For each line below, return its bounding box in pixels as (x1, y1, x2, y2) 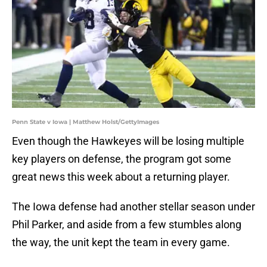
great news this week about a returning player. (12, 170, 230, 184)
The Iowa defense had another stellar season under (12, 200, 255, 213)
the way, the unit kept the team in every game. (12, 236, 230, 249)
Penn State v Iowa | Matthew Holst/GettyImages (12, 118, 159, 126)
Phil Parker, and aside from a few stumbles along (12, 218, 241, 231)
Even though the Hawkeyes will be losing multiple (12, 135, 244, 148)
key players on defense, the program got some (12, 153, 231, 166)
